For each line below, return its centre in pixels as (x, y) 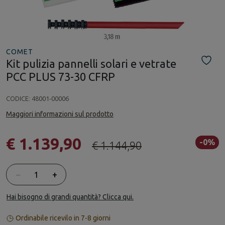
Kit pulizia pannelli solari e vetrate (91, 64)
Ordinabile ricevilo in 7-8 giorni (62, 218)
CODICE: (19, 98)
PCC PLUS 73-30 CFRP (61, 77)
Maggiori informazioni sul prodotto (60, 114)
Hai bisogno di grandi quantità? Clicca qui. (70, 197)
